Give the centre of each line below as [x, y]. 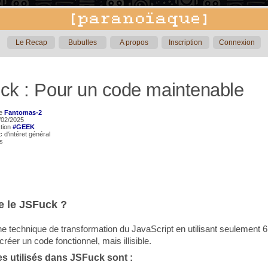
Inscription [185, 42]
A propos [134, 42]
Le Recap [31, 42]
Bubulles [83, 42]
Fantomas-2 [23, 112]
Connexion [237, 42]
